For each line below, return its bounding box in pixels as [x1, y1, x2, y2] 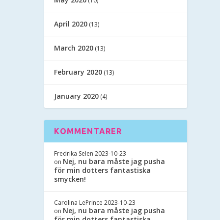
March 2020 [54, 43, 94, 53]
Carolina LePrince [54, 198, 103, 207]
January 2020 [54, 91, 99, 101]
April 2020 [54, 19, 88, 28]
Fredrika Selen [54, 149, 94, 158]
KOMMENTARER [54, 126, 122, 136]
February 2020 [54, 67, 103, 77]
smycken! [54, 174, 86, 184]
